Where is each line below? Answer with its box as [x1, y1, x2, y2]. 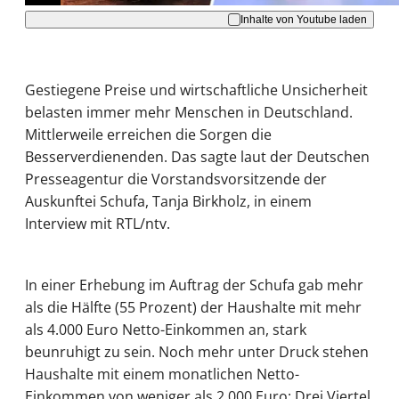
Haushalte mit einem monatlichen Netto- [25, 364, 299, 385]
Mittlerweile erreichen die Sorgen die [25, 125, 272, 145]
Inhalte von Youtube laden [240, 12, 367, 26]
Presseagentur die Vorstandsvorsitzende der [25, 169, 327, 190]
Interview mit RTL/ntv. [25, 214, 170, 234]
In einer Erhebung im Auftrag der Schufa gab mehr [25, 275, 363, 296]
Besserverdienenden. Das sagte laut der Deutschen [25, 147, 370, 167]
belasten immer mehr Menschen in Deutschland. [25, 102, 353, 123]
